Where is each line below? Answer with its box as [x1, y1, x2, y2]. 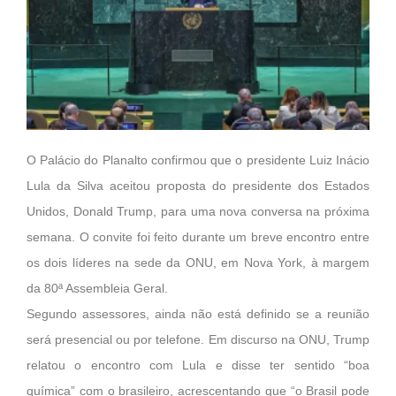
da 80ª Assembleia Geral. [27, 281, 168, 296]
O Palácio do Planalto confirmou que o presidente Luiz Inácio [27, 153, 369, 168]
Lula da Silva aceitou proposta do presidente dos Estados [27, 179, 369, 194]
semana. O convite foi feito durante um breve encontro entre [27, 230, 369, 245]
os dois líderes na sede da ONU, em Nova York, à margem [27, 255, 369, 270]
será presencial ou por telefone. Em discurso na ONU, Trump [27, 332, 369, 347]
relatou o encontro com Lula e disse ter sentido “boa [27, 358, 369, 373]
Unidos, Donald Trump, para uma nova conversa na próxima [27, 204, 369, 219]
